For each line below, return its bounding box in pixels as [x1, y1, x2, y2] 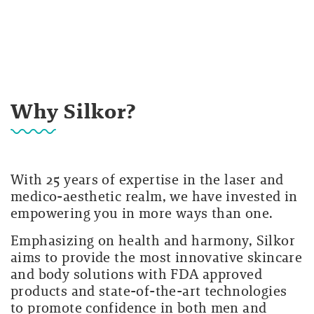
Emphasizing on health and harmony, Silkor [11, 231, 295, 250]
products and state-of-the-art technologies [11, 281, 287, 301]
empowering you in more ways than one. [11, 203, 273, 223]
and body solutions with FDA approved [11, 264, 263, 284]
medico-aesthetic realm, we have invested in [11, 186, 298, 206]
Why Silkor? [11, 96, 137, 126]
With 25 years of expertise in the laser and [11, 170, 284, 189]
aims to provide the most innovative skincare [11, 247, 303, 267]
